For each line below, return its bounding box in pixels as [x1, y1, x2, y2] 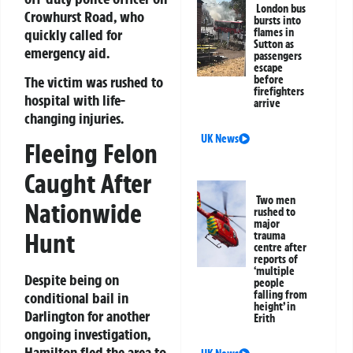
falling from [254, 288, 308, 303]
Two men [256, 193, 296, 208]
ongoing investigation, [24, 325, 150, 344]
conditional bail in [24, 288, 128, 308]
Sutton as [254, 37, 295, 52]
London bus [256, 2, 307, 17]
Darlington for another [24, 307, 150, 326]
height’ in [254, 299, 296, 314]
